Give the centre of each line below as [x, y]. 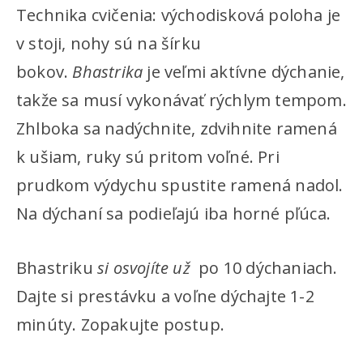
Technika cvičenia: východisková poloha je [179, 15]
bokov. [45, 72]
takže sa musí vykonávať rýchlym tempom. [181, 100]
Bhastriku [55, 268]
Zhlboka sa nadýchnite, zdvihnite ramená [177, 128]
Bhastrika [108, 72]
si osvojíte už [144, 268]
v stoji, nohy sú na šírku [109, 43]
